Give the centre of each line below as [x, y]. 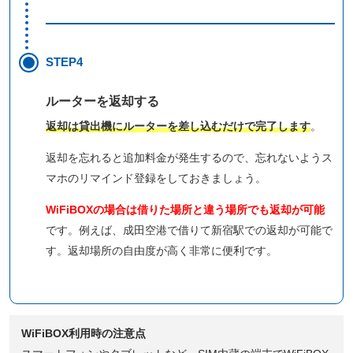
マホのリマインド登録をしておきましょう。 [156, 178]
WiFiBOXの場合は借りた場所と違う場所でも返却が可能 [185, 209]
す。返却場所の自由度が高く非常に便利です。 [162, 250]
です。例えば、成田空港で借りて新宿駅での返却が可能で [189, 230]
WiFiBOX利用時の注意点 [84, 333]
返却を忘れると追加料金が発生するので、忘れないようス [189, 157]
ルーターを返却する [102, 101]
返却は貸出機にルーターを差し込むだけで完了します [178, 126]
